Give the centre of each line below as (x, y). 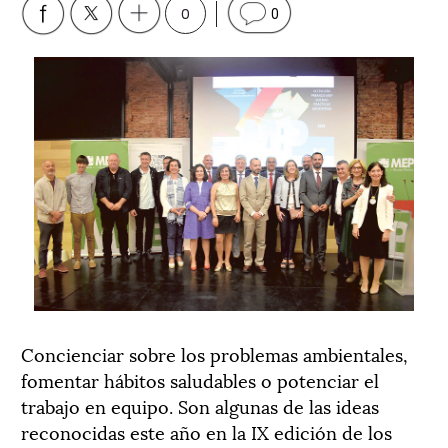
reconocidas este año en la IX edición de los (206, 431)
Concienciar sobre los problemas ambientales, (214, 353)
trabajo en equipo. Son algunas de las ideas (200, 405)
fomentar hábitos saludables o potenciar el (200, 379)
